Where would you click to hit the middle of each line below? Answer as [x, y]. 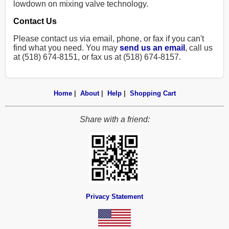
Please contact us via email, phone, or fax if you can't [109, 39]
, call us [199, 48]
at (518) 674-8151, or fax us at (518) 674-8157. [97, 57]
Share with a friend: [114, 120]
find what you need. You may [66, 48]
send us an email [152, 48]
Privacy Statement [114, 197]
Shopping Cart [153, 94]
